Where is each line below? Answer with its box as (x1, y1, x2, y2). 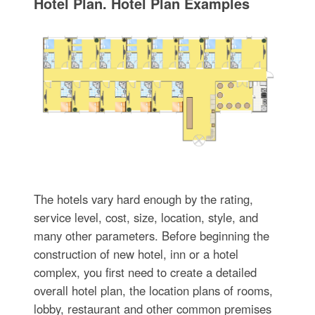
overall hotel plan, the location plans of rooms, (33, 282, 273, 300)
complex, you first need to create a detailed (33, 264, 257, 281)
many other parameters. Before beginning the (33, 227, 269, 245)
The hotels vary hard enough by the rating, (33, 191, 253, 208)
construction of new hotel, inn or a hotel (33, 245, 238, 263)
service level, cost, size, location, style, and (33, 209, 258, 226)
